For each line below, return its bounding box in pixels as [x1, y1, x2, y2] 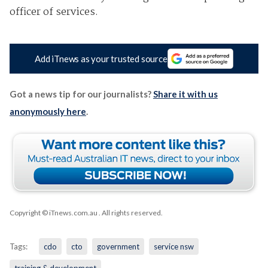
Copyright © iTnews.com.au [9, 208, 98, 218]
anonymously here [9, 106, 86, 117]
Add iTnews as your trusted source [35, 53, 167, 65]
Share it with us [153, 89, 218, 100]
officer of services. [9, 4, 98, 20]
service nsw [153, 242, 194, 252]
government [96, 242, 139, 252]
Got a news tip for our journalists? [9, 89, 153, 100]
